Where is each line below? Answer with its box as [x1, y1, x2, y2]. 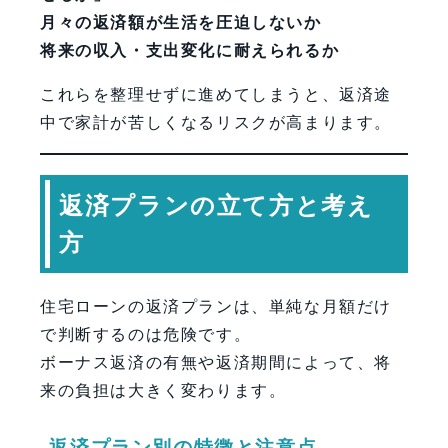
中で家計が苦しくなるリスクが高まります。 [40, 114, 392, 132]
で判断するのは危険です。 [40, 325, 252, 343]
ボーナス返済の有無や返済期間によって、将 [40, 353, 393, 371]
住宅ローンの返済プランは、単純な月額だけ [40, 297, 393, 315]
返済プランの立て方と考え [59, 191, 374, 219]
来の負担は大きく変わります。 [40, 381, 287, 399]
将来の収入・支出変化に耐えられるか [40, 42, 340, 60]
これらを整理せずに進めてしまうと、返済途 [40, 86, 392, 104]
